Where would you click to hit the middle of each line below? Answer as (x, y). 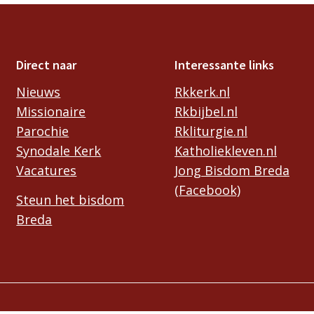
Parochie (43, 131)
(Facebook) (207, 190)
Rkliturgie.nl (211, 131)
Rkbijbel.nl (206, 112)
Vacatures (47, 171)
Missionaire (51, 112)
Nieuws (39, 92)
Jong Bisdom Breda (232, 171)
